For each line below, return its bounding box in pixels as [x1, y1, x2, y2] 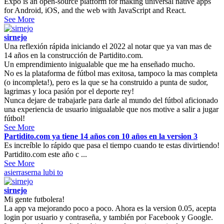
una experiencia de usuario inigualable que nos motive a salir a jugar [4, 104, 218, 113]
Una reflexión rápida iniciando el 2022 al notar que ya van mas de [4, 41, 211, 50]
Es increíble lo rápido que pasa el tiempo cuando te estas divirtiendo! [4, 140, 219, 149]
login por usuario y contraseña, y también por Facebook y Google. [4, 212, 213, 221]
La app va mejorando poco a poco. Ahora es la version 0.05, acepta [4, 203, 216, 212]
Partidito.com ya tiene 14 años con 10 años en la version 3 [4, 131, 197, 140]
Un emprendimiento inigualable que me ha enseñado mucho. [4, 59, 195, 68]
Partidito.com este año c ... [4, 149, 87, 158]
